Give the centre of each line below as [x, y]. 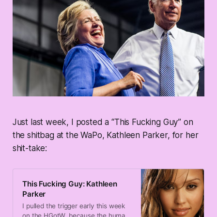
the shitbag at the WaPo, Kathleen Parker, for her [105, 135]
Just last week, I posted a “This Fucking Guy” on [103, 122]
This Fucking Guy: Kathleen [70, 184]
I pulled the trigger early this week [74, 206]
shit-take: [30, 148]
